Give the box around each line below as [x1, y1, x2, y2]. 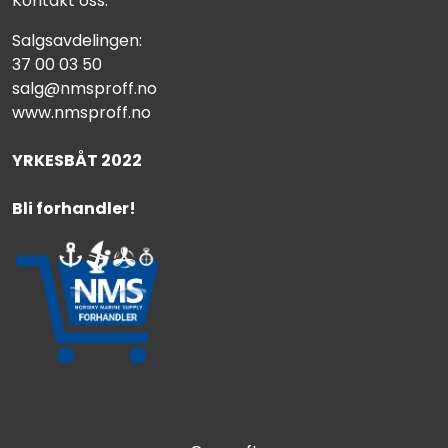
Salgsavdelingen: [12, 29, 142, 53]
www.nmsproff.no [12, 101, 151, 125]
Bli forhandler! [12, 197, 136, 221]
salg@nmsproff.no [12, 77, 157, 101]
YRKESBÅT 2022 [12, 149, 142, 173]
